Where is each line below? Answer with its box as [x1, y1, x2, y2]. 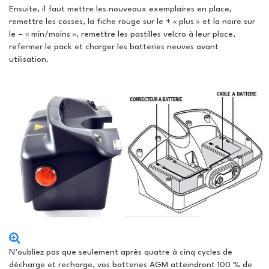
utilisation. [9, 55, 49, 64]
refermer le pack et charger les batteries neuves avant [9, 42, 219, 51]
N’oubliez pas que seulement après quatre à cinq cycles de [9, 248, 232, 257]
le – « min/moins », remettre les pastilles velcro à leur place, [9, 29, 235, 38]
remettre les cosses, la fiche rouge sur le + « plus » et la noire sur [9, 17, 255, 26]
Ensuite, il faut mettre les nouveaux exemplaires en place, [9, 4, 232, 13]
